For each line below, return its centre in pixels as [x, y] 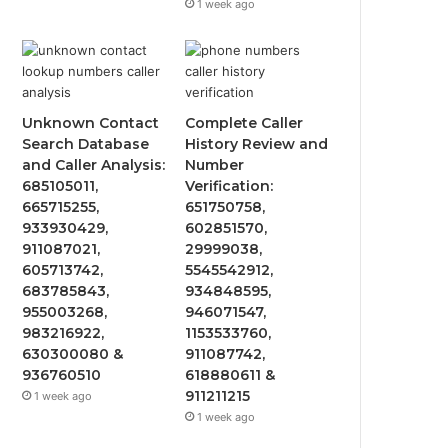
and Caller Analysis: [94, 165]
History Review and [257, 144]
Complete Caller [244, 123]
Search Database [86, 144]
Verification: [229, 186]
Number [215, 165]
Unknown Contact [91, 123]
